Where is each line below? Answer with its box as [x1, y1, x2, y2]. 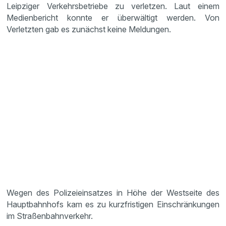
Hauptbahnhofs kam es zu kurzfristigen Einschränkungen [7, 199, 219, 209]
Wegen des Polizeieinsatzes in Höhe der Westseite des [7, 188, 219, 198]
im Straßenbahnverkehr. [7, 211, 93, 221]
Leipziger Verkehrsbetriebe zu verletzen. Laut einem [7, 1, 219, 11]
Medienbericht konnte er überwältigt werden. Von [7, 13, 219, 23]
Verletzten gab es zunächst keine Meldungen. [7, 24, 172, 34]
